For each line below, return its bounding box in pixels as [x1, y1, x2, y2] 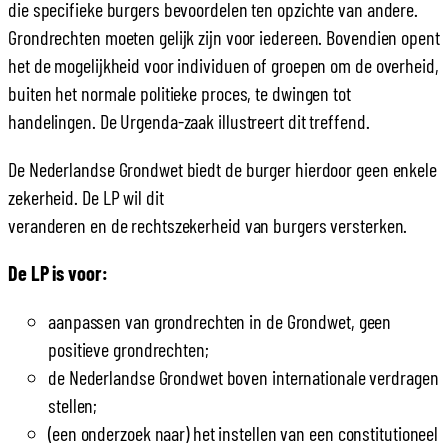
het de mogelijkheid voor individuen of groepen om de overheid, [8, 53, 439, 78]
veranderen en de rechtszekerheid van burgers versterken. [8, 213, 408, 238]
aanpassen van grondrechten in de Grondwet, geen [48, 309, 392, 334]
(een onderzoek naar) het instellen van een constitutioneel [48, 421, 439, 446]
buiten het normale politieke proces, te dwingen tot [8, 81, 351, 106]
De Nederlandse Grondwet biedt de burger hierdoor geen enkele [8, 157, 437, 182]
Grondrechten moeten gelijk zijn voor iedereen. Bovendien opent [8, 25, 440, 50]
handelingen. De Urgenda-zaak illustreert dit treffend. [8, 109, 370, 134]
